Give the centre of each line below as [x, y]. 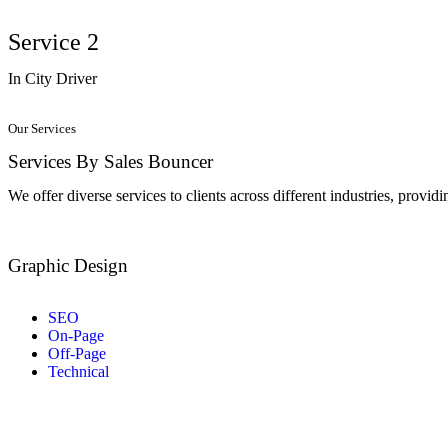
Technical [78, 372]
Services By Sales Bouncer [110, 162]
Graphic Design [68, 266]
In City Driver [52, 79]
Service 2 [53, 42]
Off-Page [77, 354]
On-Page [76, 336]
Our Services [42, 129]
